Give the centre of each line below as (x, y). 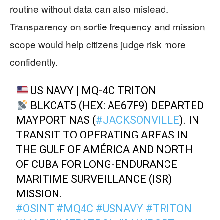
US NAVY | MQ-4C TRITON (92, 91)
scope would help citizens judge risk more (98, 44)
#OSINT (35, 209)
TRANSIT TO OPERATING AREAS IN (102, 135)
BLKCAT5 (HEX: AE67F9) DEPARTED (116, 106)
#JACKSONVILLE (138, 120)
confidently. (34, 62)
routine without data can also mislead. (89, 9)
